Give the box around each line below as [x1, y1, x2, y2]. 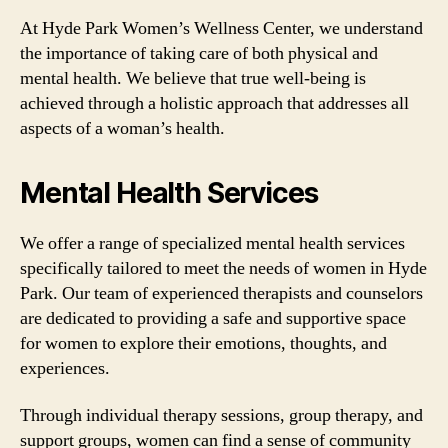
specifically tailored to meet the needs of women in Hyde [20, 256, 427, 280]
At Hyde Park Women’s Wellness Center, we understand [20, 16, 423, 40]
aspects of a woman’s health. [20, 116, 225, 140]
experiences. [20, 356, 110, 380]
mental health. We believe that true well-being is [20, 66, 366, 90]
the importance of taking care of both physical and [20, 41, 378, 65]
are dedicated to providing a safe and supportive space [20, 306, 406, 330]
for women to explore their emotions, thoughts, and [20, 331, 387, 355]
